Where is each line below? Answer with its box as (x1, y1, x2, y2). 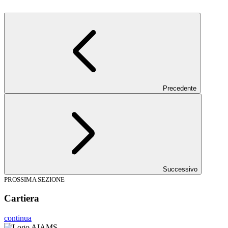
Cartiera (4, 193, 39, 204)
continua (4, 214, 32, 223)
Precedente (163, 84, 196, 92)
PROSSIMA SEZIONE (4, 175, 65, 183)
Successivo (163, 165, 197, 173)
